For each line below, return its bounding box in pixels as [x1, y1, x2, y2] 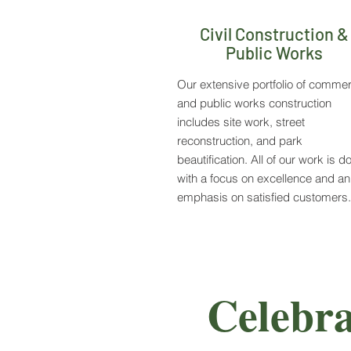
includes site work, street [177, 114, 305, 129]
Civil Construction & [199, 24, 349, 44]
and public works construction [177, 96, 331, 110]
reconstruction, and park [177, 133, 302, 148]
